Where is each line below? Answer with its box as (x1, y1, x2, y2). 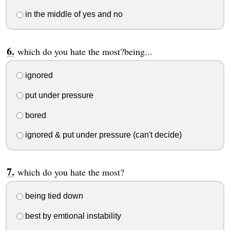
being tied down (23, 191, 83, 201)
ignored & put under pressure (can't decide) (23, 130, 182, 140)
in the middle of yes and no (23, 10, 123, 19)
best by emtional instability (23, 212, 121, 221)
